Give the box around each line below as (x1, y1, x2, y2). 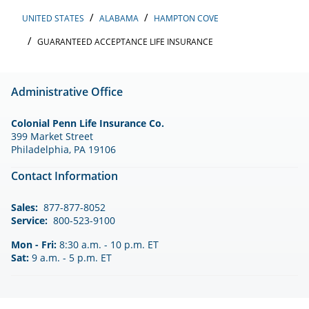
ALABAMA (99, 12, 139, 24)
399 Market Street (11, 129, 93, 143)
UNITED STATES (22, 12, 84, 24)
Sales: (11, 200, 38, 214)
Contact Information (11, 168, 118, 183)
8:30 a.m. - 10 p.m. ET (57, 237, 159, 251)
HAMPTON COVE (154, 12, 219, 24)
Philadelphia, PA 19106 (11, 142, 116, 156)
